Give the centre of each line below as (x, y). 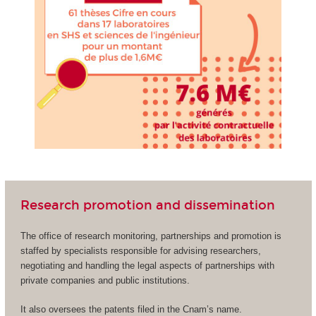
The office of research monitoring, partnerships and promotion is (151, 236)
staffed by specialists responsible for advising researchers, (140, 251)
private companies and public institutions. (105, 281)
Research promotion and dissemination (147, 205)
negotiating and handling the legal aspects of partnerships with (147, 266)
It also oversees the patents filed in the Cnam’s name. (131, 309)
